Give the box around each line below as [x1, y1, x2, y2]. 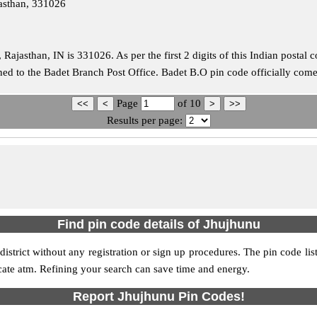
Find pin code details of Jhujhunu [57, 217, 260, 231]
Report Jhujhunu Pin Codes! [72, 289, 245, 304]
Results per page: [106, 115, 183, 126]
